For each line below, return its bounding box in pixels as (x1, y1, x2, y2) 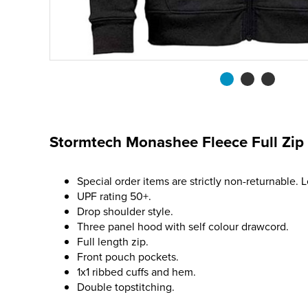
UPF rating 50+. (77, 188, 151, 203)
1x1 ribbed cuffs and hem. (77, 264, 196, 279)
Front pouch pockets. (77, 249, 179, 264)
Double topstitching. (77, 279, 175, 294)
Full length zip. (77, 234, 148, 249)
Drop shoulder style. (77, 203, 173, 219)
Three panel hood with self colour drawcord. (77, 219, 289, 234)
